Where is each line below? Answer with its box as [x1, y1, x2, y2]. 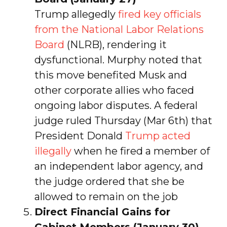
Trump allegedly [34, 8, 116, 20]
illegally [34, 144, 71, 157]
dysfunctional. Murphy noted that [34, 53, 202, 66]
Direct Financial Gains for [34, 205, 170, 218]
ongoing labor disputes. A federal [34, 99, 198, 111]
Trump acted [125, 129, 191, 142]
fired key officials [115, 8, 201, 20]
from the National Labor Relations [34, 23, 204, 35]
